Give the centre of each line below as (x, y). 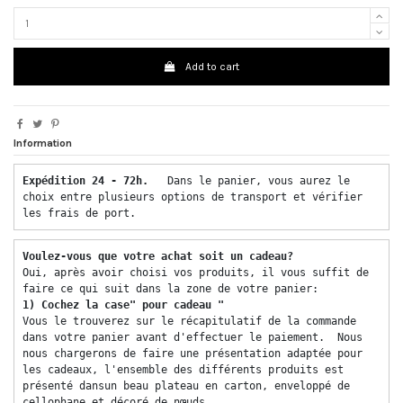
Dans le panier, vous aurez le (255, 181)
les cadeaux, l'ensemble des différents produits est (183, 369)
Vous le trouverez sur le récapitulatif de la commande (189, 321)
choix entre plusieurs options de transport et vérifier (193, 197)
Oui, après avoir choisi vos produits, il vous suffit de (196, 272)
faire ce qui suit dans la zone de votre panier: (174, 288)
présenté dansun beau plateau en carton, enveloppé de (186, 385)
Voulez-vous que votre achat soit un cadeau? (161, 256)
